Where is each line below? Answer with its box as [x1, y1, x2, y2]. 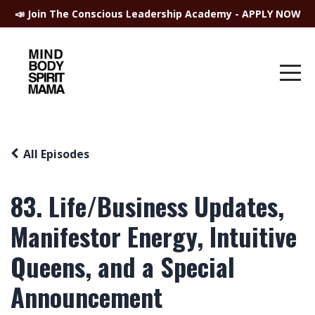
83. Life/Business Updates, [11, 187, 284, 224]
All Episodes [23, 146, 89, 162]
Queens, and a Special [11, 247, 235, 285]
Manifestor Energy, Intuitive [11, 217, 297, 255]
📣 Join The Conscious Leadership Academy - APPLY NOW [14, 7, 301, 20]
